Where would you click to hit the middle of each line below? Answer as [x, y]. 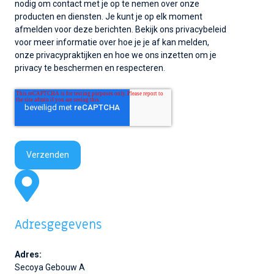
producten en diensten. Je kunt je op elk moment [109, 17]
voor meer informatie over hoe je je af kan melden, [112, 43]
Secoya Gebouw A [50, 267]
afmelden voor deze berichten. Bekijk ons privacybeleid [120, 30]
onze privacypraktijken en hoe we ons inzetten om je [116, 55]
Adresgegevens [58, 225]
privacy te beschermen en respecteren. [90, 68]
